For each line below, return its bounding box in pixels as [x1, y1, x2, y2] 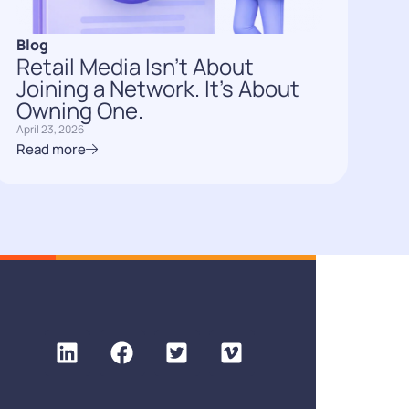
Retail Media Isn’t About [16, 50, 254, 81]
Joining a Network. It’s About [16, 72, 299, 103]
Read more [16, 139, 86, 159]
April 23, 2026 [16, 121, 84, 137]
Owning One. [16, 94, 143, 125]
